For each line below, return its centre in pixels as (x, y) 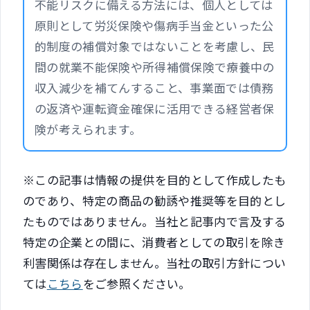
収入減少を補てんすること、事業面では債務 (154, 88)
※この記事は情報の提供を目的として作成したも (155, 179)
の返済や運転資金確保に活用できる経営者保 (155, 109)
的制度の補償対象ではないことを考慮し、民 (155, 46)
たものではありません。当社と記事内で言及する (155, 221)
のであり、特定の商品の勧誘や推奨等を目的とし (155, 200)
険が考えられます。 (88, 129)
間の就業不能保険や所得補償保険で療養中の (155, 67)
